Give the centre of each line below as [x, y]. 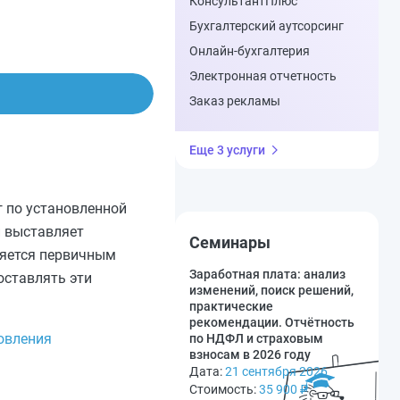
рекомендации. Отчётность [272, 322]
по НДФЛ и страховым [256, 338]
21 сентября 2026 [276, 371]
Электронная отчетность [263, 76]
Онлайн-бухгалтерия [250, 51]
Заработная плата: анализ [267, 274]
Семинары [230, 242]
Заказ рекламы [235, 101]
